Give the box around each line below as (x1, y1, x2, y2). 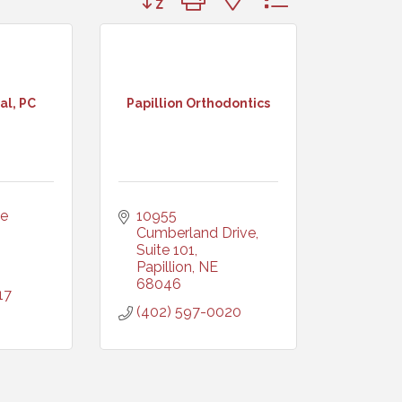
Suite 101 (136, 241, 195, 258)
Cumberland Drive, (136, 224, 258, 241)
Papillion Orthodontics (127, 95, 270, 110)
